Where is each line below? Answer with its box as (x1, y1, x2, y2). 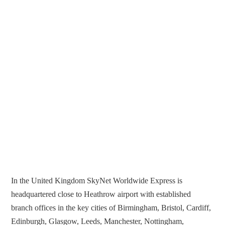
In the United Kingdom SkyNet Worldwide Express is (11, 176, 183, 185)
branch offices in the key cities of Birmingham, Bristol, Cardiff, (11, 203, 211, 212)
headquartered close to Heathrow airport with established (11, 190, 191, 199)
